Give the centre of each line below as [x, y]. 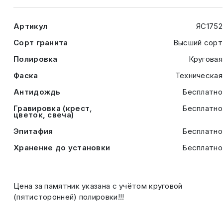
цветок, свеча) [44, 115]
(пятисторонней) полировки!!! [69, 197]
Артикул [31, 26]
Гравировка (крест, [53, 108]
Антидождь [37, 92]
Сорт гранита [41, 43]
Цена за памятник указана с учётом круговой [98, 186]
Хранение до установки [62, 148]
